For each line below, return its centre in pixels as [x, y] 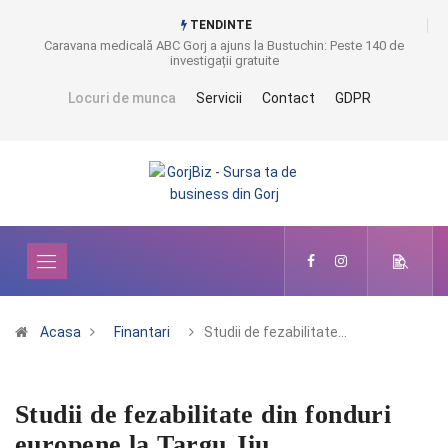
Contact [288, 98]
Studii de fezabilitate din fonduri [203, 414]
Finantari [142, 332]
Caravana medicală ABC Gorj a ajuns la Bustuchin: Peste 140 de [224, 45]
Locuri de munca [121, 98]
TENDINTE [219, 25]
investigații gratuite [224, 60]
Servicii [218, 98]
